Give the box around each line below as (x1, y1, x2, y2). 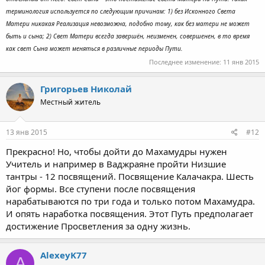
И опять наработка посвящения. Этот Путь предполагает (6, 208, 253, 219)
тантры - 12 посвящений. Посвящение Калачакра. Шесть (6, 170, 254, 182)
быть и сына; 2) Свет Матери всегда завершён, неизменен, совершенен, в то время (6, 32, 250, 40)
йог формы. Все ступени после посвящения (6, 183, 195, 195)
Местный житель (40, 96, 101, 107)
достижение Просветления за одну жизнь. (6, 220, 190, 232)
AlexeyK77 (40, 249, 87, 261)
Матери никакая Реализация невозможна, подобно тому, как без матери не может (6, 20, 250, 28)
